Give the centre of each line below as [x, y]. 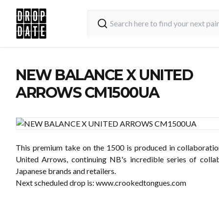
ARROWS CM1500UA [88, 93]
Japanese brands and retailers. [66, 171]
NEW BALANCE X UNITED [104, 75]
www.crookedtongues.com [141, 183]
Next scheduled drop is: [56, 183]
